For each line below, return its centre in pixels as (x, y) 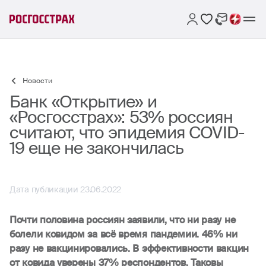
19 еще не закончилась (97, 148)
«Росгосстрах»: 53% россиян (121, 117)
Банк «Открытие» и (83, 102)
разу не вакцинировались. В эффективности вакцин (129, 248)
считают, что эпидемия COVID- (127, 133)
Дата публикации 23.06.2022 (66, 189)
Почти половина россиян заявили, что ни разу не (123, 220)
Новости (37, 81)
